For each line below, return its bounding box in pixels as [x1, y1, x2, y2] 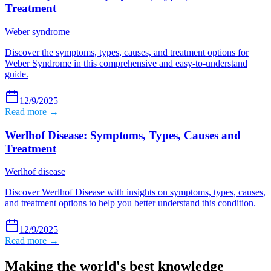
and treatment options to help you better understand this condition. [5, 198, 256, 209]
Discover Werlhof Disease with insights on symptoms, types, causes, [5, 187, 266, 198]
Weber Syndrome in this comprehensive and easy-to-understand [5, 57, 247, 68]
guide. [5, 68, 28, 79]
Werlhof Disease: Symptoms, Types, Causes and [5, 128, 241, 142]
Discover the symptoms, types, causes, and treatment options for [5, 47, 249, 57]
